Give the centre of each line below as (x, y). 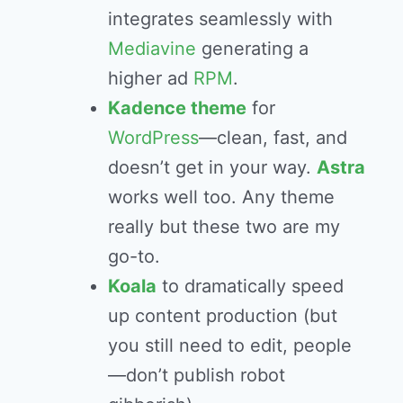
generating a (252, 49)
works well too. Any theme (221, 197)
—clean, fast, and (273, 138)
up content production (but (223, 316)
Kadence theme (177, 108)
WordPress (153, 138)
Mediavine (152, 49)
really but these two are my (224, 227)
